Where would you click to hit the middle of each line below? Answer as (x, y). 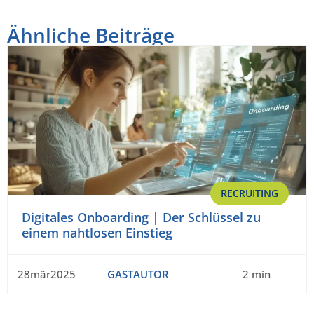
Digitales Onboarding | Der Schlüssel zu (141, 217)
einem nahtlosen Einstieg (97, 232)
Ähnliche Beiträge (91, 35)
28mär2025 (47, 274)
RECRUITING (250, 193)
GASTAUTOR (138, 274)
